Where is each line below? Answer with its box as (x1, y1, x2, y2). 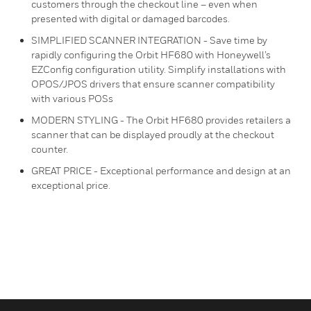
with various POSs (31, 92, 113, 104)
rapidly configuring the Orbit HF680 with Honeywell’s (31, 49, 271, 60)
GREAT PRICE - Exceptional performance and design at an (31, 165, 291, 176)
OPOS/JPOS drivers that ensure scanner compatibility (31, 78, 275, 90)
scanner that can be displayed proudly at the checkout (31, 128, 274, 140)
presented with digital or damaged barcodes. (31, 12, 230, 24)
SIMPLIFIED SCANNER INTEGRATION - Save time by (31, 34, 267, 46)
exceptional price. (31, 179, 110, 191)
